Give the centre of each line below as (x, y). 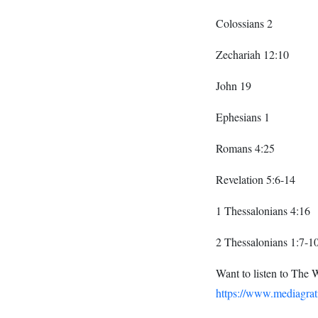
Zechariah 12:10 (252, 55)
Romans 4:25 (245, 148)
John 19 (234, 86)
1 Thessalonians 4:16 (263, 211)
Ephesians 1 (243, 117)
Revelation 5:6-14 (256, 180)
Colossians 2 (244, 23)
